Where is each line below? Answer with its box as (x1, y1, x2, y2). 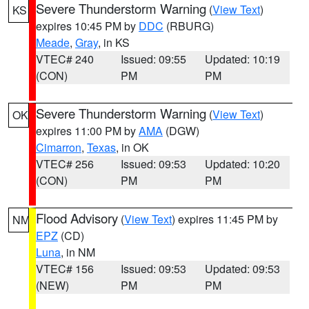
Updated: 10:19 (205, 51, 281, 67)
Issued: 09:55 (120, 51, 186, 67)
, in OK (116, 139, 149, 155)
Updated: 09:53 (205, 261, 281, 277)
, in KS (98, 34, 130, 50)
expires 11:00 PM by (36, 123, 139, 139)
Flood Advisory (36, 209, 118, 227)
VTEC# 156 (36, 261, 94, 277)
